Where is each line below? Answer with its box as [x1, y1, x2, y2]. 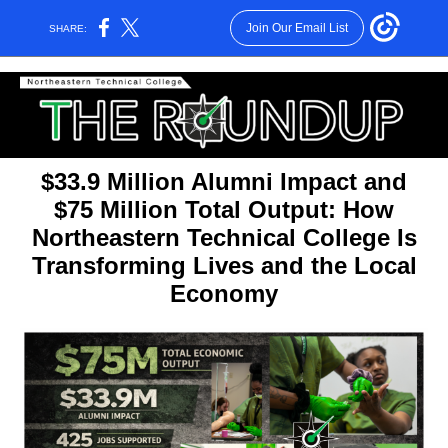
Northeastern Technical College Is [31, 224, 417, 251]
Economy [170, 280, 278, 307]
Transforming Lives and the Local [31, 252, 417, 279]
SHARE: [43, 22, 94, 34]
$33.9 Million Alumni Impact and [41, 168, 407, 195]
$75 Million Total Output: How [54, 196, 394, 223]
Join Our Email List [245, 21, 348, 35]
